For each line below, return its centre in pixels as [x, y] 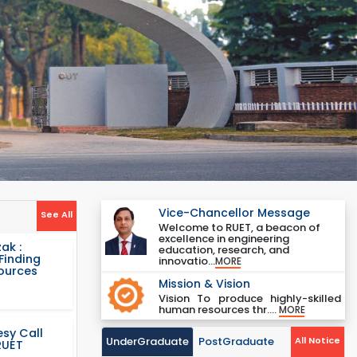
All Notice [318, 341]
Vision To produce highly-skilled [249, 298]
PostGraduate [236, 342]
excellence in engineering [224, 239]
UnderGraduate [147, 342]
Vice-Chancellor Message [234, 213]
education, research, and [224, 250]
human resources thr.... [218, 310]
